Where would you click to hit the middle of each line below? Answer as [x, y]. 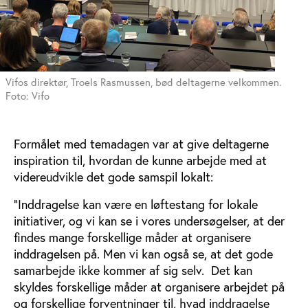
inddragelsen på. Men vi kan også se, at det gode [143, 254]
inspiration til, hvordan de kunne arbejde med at [140, 161]
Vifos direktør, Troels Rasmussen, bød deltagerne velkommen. [143, 82]
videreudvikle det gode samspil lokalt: [113, 177]
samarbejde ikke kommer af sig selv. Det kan [133, 271]
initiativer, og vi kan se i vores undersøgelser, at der [149, 221]
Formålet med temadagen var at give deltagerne [141, 144]
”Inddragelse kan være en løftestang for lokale [136, 205]
